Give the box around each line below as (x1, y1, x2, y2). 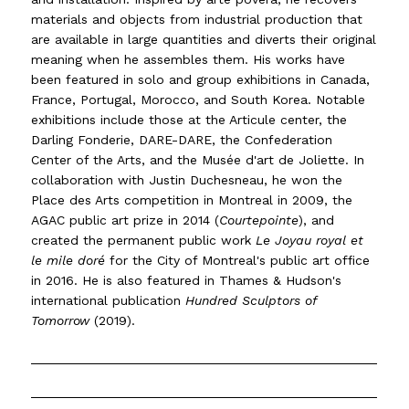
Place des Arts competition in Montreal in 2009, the (31, 193, 353, 208)
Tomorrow (31, 313, 90, 329)
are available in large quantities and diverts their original (31, 32, 377, 47)
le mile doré (31, 253, 106, 268)
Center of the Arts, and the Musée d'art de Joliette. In (31, 152, 365, 168)
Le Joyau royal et (256, 233, 364, 248)
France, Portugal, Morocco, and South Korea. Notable (31, 92, 366, 108)
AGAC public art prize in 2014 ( (31, 213, 220, 228)
